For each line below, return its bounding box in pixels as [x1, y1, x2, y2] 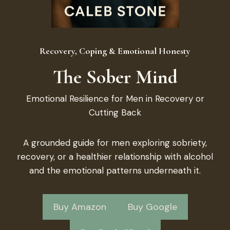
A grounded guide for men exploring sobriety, [23, 137, 207, 148]
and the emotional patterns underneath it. [29, 165, 201, 176]
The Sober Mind [52, 65, 178, 89]
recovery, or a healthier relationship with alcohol [17, 151, 213, 162]
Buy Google [127, 201, 177, 213]
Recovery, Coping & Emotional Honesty [40, 45, 190, 56]
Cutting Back [89, 107, 141, 118]
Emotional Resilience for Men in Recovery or [26, 93, 204, 104]
